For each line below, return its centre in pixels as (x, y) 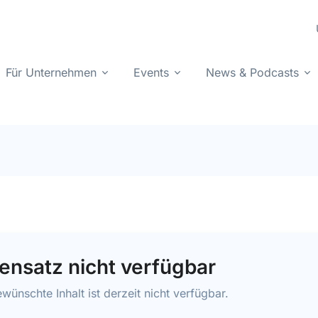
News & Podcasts (252, 72)
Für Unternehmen (51, 72)
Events (151, 72)
